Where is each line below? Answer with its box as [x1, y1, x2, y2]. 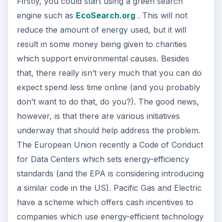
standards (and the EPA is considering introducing [16, 168, 204, 178]
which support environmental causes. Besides [16, 53, 189, 63]
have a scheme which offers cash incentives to [16, 197, 193, 207]
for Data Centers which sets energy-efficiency [16, 154, 189, 164]
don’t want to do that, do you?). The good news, [16, 96, 199, 107]
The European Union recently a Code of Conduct [16, 139, 203, 150]
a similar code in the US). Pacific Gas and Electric [16, 182, 202, 193]
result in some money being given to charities [16, 39, 187, 49]
